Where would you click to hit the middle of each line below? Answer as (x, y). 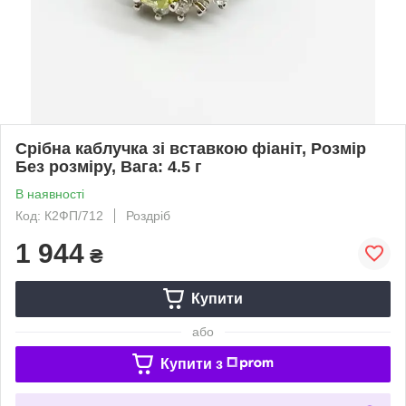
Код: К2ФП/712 (59, 215)
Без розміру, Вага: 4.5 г (109, 166)
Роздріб (148, 215)
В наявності (50, 193)
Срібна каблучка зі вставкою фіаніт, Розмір (191, 148)
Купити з (191, 363)
